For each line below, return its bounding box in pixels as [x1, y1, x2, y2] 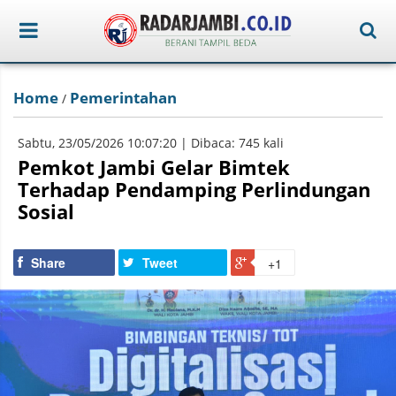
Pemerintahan [70, 88, 177, 108]
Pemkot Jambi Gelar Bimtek [18, 154, 290, 180]
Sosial [18, 198, 74, 225]
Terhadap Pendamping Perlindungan [18, 176, 370, 202]
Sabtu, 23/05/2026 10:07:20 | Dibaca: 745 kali [18, 134, 284, 151]
